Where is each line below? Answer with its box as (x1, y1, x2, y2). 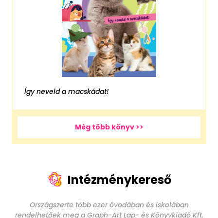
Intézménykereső (68, 171, 172, 188)
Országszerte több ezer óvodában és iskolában (29, 200, 189, 210)
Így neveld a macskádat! (24, 87, 109, 97)
